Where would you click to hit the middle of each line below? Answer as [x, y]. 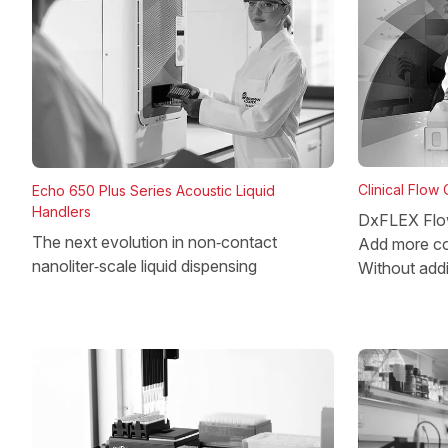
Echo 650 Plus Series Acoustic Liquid [153, 190]
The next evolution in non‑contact [154, 241]
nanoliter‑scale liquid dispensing [144, 265]
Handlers [61, 211]
